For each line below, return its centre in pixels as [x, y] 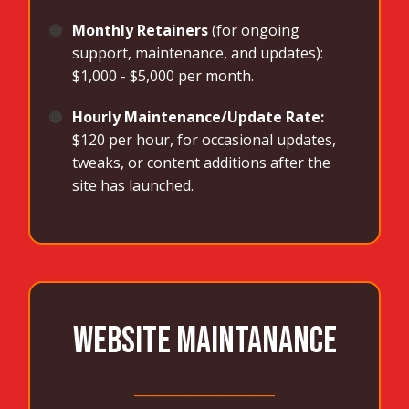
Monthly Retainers [141, 31]
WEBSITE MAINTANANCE [204, 342]
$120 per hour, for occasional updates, [204, 140]
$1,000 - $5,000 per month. [163, 76]
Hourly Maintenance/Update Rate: [199, 117]
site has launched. [133, 186]
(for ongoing [254, 31]
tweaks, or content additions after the [202, 163]
